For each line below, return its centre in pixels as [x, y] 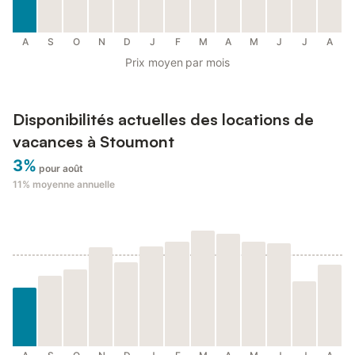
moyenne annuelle [74, 185]
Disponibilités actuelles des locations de [163, 120]
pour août [61, 169]
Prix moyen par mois [177, 63]
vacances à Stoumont [94, 142]
